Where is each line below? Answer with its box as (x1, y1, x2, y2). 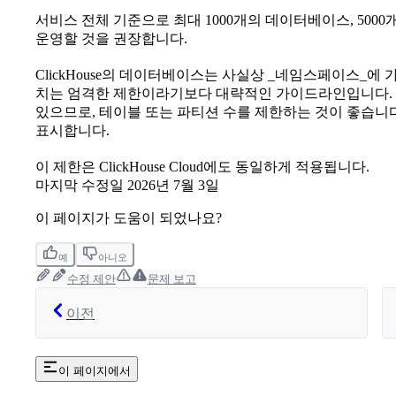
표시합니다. (35, 122, 110, 138)
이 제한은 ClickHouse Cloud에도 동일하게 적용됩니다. (35, 158, 369, 174)
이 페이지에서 (58, 363, 131, 377)
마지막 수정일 (35, 177, 124, 193)
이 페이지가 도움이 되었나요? (35, 209, 222, 225)
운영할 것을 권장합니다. (35, 30, 187, 46)
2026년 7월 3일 (127, 177, 219, 193)
